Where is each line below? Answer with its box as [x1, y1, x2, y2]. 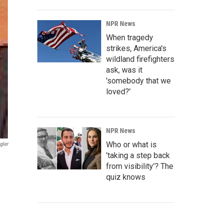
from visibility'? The [106, 162, 173, 171]
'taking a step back [106, 151, 170, 160]
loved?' [106, 87, 131, 96]
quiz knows [106, 172, 145, 182]
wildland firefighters [106, 55, 174, 64]
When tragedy [106, 33, 153, 42]
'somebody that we [106, 76, 171, 85]
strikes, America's [106, 44, 166, 53]
